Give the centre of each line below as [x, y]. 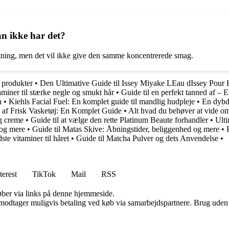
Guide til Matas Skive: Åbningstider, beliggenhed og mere [126, 129]
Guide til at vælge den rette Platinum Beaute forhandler [119, 120]
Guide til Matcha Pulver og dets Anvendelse [147, 138]
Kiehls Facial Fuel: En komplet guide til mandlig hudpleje [102, 101]
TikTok [44, 174]
